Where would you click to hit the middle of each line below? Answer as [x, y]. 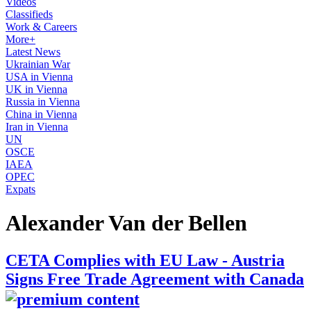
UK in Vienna [36, 89]
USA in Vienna [39, 77]
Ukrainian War [38, 64]
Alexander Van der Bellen [126, 223]
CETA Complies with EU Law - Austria [145, 260]
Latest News [33, 52]
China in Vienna [41, 114]
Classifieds [29, 14]
